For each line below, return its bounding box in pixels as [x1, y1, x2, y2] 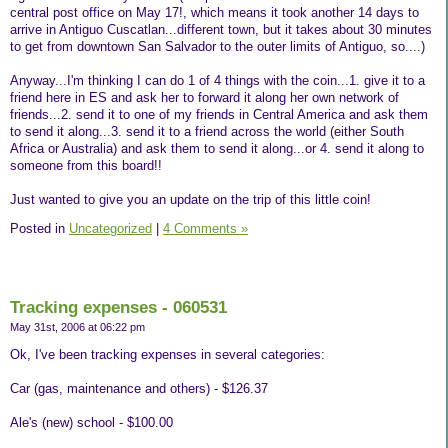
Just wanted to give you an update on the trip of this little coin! [10, 191, 371, 207]
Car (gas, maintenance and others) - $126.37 [10, 380, 268, 396]
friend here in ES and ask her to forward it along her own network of [10, 89, 399, 105]
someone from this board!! [10, 157, 162, 173]
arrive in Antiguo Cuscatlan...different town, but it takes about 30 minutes [10, 21, 432, 37]
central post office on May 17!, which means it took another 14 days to [10, 4, 419, 20]
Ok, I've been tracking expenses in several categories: [10, 346, 325, 362]
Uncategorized [69, 221, 152, 237]
